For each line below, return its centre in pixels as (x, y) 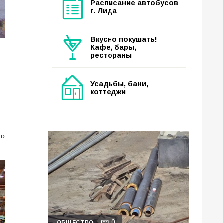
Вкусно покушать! (124, 39)
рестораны (111, 55)
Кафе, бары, (113, 47)
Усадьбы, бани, (119, 84)
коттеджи (108, 92)
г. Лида (104, 11)
